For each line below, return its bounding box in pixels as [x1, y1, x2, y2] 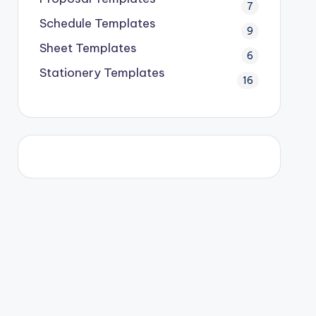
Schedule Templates [39, 15, 156, 31]
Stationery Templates [39, 64, 165, 80]
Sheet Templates [39, 39, 137, 56]
